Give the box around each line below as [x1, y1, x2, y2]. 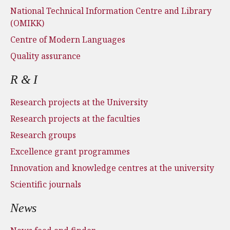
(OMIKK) [10, 17, 44, 29]
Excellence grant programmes [10, 146, 130, 157]
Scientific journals [10, 179, 81, 190]
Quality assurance [10, 50, 81, 62]
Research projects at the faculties [10, 113, 140, 124]
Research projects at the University [10, 97, 148, 108]
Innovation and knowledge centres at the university [10, 162, 214, 174]
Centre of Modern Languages [10, 34, 125, 45]
